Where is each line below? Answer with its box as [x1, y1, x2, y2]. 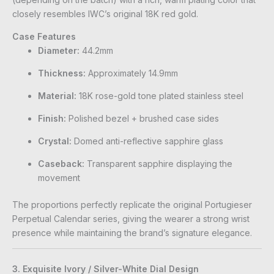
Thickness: [38, 67, 86, 78]
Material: [38, 90, 76, 101]
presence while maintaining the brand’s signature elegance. [12, 227, 252, 238]
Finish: [38, 113, 66, 124]
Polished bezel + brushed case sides [66, 113, 219, 124]
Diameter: [38, 45, 80, 56]
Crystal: [38, 135, 72, 146]
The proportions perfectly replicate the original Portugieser [12, 199, 252, 210]
